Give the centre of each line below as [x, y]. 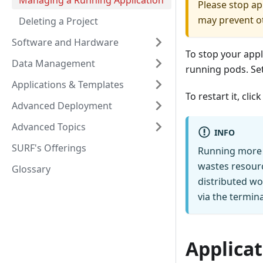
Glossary [31, 169]
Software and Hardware [65, 42]
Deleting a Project [58, 21]
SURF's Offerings [49, 148]
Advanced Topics [49, 127]
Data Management [53, 63]
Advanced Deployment [62, 106]
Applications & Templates [68, 85]
